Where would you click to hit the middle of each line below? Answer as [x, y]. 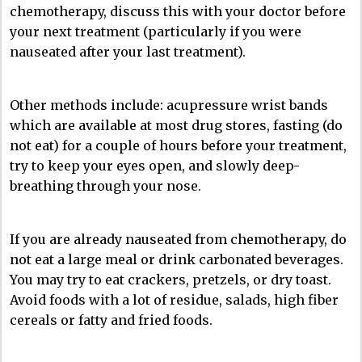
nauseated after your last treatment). [128, 51]
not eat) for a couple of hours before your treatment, [178, 145]
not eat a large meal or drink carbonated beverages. [177, 259]
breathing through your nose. [105, 185]
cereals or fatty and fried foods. [111, 320]
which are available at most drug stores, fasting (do [176, 125]
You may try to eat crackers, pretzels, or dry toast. [170, 279]
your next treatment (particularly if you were [156, 31]
